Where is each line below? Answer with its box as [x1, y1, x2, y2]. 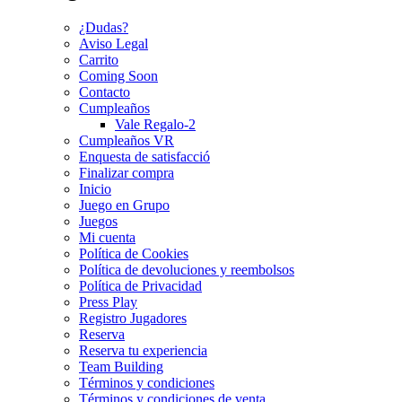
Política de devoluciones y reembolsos [79, 262, 294, 278]
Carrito [79, 52, 118, 68]
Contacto [79, 84, 130, 100]
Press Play [79, 294, 137, 310]
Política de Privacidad [79, 278, 202, 294]
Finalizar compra [79, 165, 174, 181]
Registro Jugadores [79, 310, 187, 327]
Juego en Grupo [79, 197, 170, 214]
